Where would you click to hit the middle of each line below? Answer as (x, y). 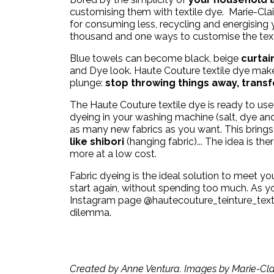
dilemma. (91, 212)
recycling (181, 24)
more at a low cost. (113, 154)
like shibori (97, 141)
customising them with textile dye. (147, 12)
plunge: (87, 83)
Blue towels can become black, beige (155, 58)
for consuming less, (115, 24)
